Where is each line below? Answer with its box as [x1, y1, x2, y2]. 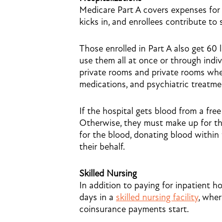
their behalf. [79, 141, 125, 152]
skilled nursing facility [116, 192, 198, 203]
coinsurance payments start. [79, 204, 189, 215]
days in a [79, 192, 116, 203]
